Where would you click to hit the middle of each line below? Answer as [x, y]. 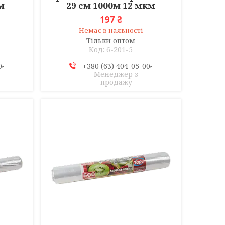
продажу [116, 82]
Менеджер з [116, 74]
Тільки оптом [111, 41]
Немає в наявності [111, 30]
